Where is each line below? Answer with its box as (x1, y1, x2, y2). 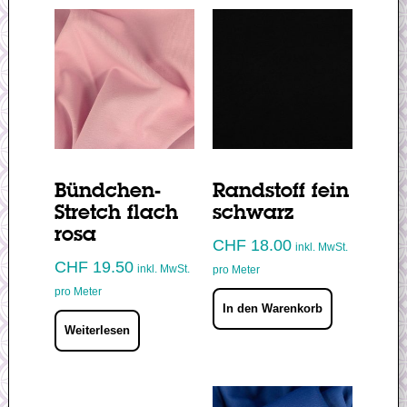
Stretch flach (54, 203, 178, 224)
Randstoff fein (212, 182, 349, 203)
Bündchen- (54, 182, 161, 203)
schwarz (212, 203, 293, 224)
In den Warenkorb (222, 301, 323, 315)
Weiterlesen (64, 323, 130, 337)
